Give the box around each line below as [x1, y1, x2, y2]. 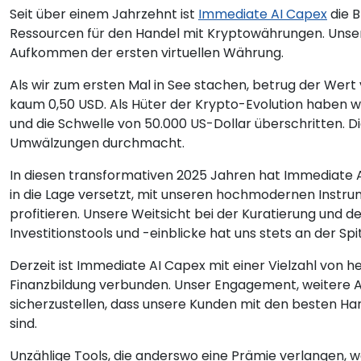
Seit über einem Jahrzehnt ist [10, 5, 198, 23]
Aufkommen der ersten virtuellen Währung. [10, 44, 284, 62]
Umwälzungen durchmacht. [10, 134, 185, 152]
